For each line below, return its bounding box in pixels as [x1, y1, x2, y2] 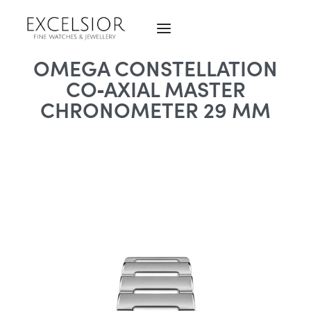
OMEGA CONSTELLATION [33, 52, 278, 83]
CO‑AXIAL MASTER [65, 73, 246, 103]
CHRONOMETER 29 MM [40, 94, 271, 124]
